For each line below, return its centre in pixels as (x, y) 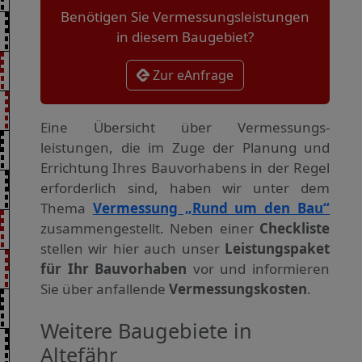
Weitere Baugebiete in (146, 331)
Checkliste (295, 229)
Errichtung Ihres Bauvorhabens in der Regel (185, 168)
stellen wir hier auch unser (133, 249)
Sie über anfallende (105, 289)
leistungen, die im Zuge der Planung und (185, 148)
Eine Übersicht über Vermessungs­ (185, 128)
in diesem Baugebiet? (185, 37)
